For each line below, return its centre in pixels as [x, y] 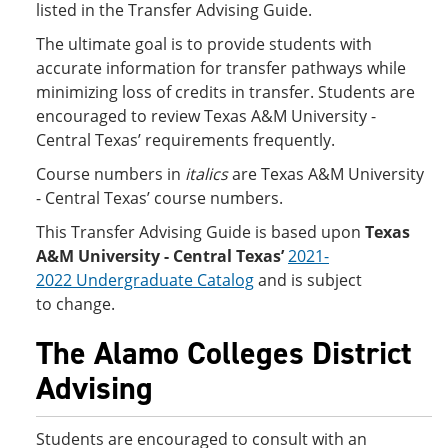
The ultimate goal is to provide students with [204, 44]
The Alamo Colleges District [224, 353]
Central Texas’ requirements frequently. [185, 140]
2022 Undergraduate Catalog [145, 280]
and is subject [308, 280]
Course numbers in [110, 174]
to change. [75, 304]
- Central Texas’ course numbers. [159, 198]
